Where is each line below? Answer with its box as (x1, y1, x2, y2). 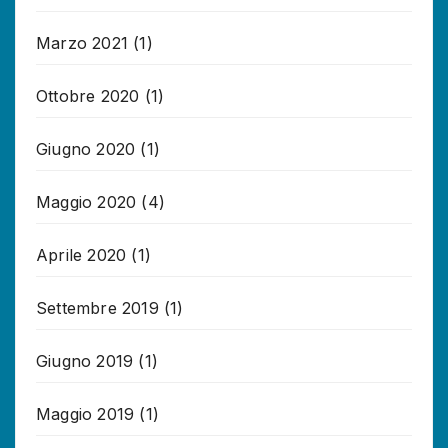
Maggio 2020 (36, 191, 137, 212)
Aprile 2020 (36, 244, 127, 265)
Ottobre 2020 (36, 85, 140, 106)
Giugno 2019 (36, 350, 134, 371)
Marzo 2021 (36, 32, 128, 53)
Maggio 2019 (36, 403, 135, 424)
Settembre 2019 (36, 297, 159, 318)
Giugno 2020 (36, 138, 136, 159)
